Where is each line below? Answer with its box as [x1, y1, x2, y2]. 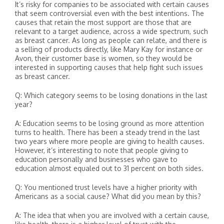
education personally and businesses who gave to [15, 155, 177, 163]
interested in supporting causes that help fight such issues [15, 63, 203, 71]
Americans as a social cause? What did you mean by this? [15, 192, 201, 200]
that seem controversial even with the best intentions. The [15, 9, 204, 17]
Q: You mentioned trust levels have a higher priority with [15, 183, 197, 191]
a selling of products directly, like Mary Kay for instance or [15, 45, 202, 53]
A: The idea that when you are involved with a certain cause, [15, 211, 209, 219]
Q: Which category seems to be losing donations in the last [15, 91, 207, 99]
